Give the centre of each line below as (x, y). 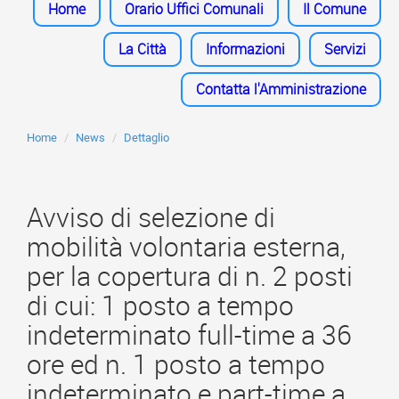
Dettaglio (147, 138)
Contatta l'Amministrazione (281, 89)
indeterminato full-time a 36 (189, 335)
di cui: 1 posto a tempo (160, 305)
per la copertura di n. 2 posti (190, 276)
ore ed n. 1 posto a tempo (176, 364)
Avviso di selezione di (151, 217)
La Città (142, 49)
